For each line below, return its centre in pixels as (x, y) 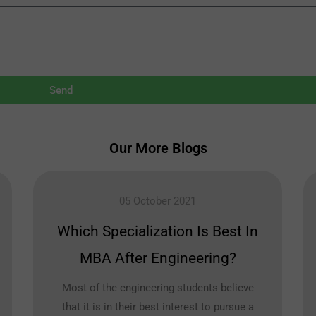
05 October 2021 (158, 201)
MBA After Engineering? (158, 259)
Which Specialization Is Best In (158, 232)
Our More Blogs (158, 148)
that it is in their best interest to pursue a (158, 307)
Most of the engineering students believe (158, 288)
